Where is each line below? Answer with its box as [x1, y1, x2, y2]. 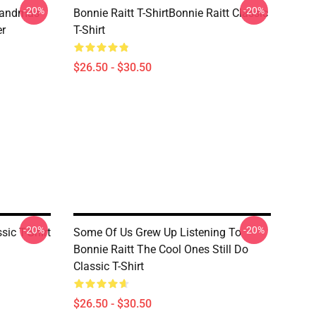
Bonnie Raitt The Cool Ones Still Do [73, 243, 248, 256]
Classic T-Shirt [73, 260, 144, 273]
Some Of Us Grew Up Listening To [73, 226, 241, 239]
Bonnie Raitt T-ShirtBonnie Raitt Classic [73, 6, 268, 20]
